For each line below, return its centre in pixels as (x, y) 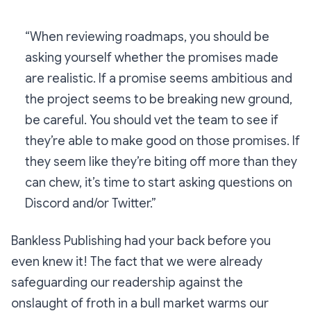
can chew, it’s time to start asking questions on (159, 183)
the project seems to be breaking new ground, (159, 100)
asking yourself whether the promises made (152, 58)
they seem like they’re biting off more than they (161, 162)
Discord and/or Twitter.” (91, 204)
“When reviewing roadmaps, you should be (147, 37)
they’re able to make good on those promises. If (162, 141)
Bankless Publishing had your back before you (141, 241)
